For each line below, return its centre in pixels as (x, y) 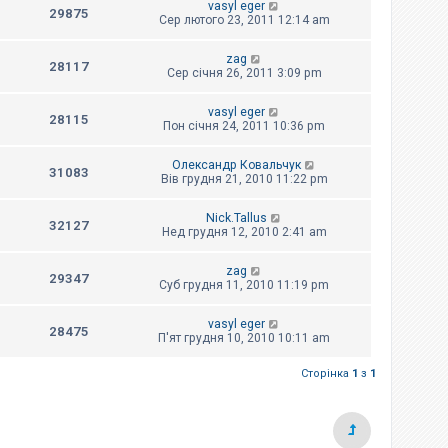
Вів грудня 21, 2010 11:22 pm (244, 179)
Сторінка (326, 374)
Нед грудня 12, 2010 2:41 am (244, 232)
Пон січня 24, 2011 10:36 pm (244, 126)
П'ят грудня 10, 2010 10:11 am (244, 338)
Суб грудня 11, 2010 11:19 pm (244, 285)
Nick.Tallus (236, 218)
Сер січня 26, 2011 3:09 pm (244, 73)
